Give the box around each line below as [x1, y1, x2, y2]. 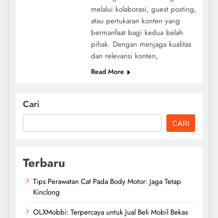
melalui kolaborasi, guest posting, [91, 3, 197, 15]
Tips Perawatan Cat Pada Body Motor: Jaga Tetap [33, 176, 181, 187]
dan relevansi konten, [91, 50, 158, 61]
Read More [91, 66, 124, 76]
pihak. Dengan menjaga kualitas [91, 38, 191, 50]
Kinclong [33, 186, 60, 198]
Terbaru [23, 154, 65, 171]
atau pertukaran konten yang [91, 15, 180, 26]
